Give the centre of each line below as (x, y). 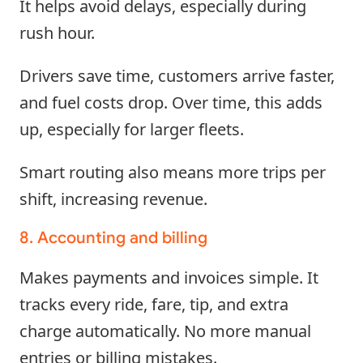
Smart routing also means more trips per (173, 172)
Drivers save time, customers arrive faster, (177, 75)
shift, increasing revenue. (113, 199)
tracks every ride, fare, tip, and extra (154, 304)
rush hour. (57, 32)
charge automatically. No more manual (165, 331)
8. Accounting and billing (113, 237)
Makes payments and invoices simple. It (169, 277)
